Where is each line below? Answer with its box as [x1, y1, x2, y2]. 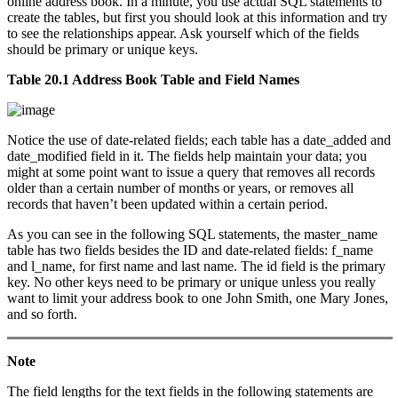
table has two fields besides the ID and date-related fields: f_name [7, 243, 373, 259]
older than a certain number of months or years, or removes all [7, 180, 354, 196]
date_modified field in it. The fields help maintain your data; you [7, 148, 367, 164]
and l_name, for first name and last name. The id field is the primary [7, 259, 386, 275]
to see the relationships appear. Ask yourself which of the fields [7, 26, 359, 42]
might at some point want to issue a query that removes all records [7, 164, 375, 180]
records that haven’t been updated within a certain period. [7, 196, 328, 212]
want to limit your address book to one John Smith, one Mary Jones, [7, 291, 388, 306]
